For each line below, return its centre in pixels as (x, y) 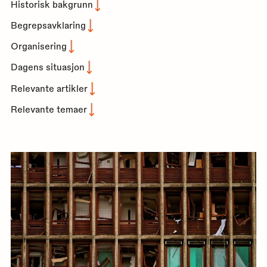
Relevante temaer (49, 109)
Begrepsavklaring (48, 25)
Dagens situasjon (47, 67)
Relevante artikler (49, 88)
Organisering (38, 46)
